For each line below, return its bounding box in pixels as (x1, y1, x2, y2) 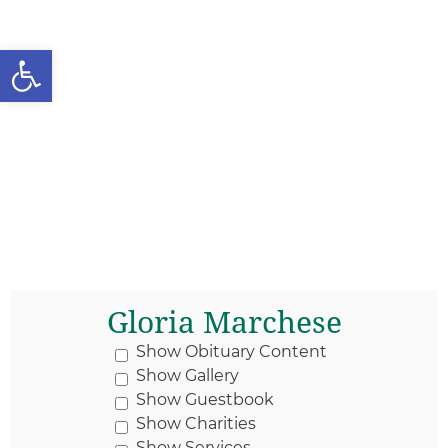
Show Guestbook (135, 390, 274, 409)
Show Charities (135, 414, 256, 433)
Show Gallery (135, 366, 239, 385)
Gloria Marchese (106, 305, 342, 340)
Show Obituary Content (135, 342, 327, 361)
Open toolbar (9, 39, 222, 78)
